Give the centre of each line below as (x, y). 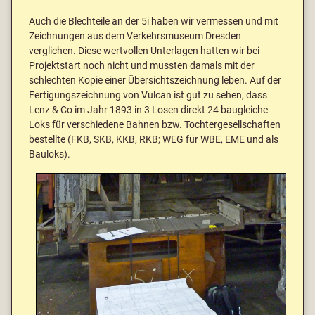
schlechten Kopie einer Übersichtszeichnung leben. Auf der (155, 81)
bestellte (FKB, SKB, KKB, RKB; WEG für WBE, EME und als (154, 140)
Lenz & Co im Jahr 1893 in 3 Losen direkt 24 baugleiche (148, 110)
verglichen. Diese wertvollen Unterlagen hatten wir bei (144, 51)
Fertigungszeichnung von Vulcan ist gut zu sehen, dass (148, 95)
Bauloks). (51, 154)
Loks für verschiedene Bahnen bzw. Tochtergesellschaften (155, 125)
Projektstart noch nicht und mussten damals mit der (142, 66)
